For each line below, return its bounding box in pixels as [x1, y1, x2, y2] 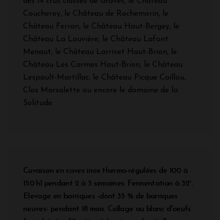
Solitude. [23, 99, 54, 107]
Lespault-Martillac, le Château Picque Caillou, [23, 73, 186, 82]
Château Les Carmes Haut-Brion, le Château [23, 60, 183, 69]
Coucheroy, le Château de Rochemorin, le [23, 9, 168, 18]
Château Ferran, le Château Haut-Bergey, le [23, 22, 179, 30]
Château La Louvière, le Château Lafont [23, 35, 168, 43]
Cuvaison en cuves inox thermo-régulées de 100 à [23, 166, 188, 175]
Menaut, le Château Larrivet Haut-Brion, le [23, 48, 177, 56]
